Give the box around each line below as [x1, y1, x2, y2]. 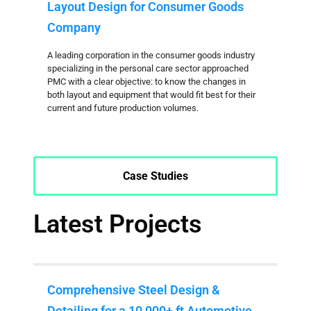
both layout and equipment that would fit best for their [47, 90, 255, 100]
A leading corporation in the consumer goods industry [47, 50, 255, 60]
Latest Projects [33, 210, 202, 239]
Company [47, 20, 101, 35]
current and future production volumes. [47, 103, 199, 113]
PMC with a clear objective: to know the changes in [47, 76, 246, 87]
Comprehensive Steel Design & [47, 283, 220, 297]
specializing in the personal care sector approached [47, 63, 249, 74]
